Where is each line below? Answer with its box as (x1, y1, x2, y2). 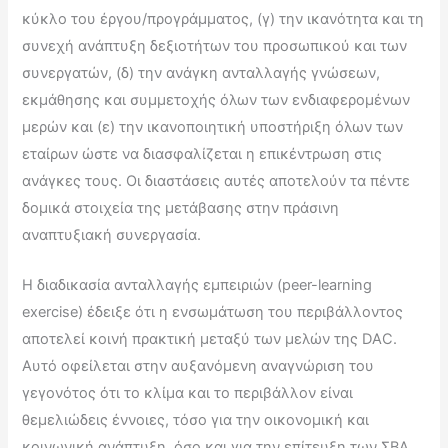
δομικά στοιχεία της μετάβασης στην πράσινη (22, 198, 340, 217)
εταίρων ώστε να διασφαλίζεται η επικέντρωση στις (22, 144, 383, 163)
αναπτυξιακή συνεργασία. (22, 225, 202, 244)
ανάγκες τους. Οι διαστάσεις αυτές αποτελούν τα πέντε (22, 171, 411, 190)
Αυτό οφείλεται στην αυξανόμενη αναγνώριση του (22, 357, 375, 375)
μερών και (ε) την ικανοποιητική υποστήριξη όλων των (22, 117, 404, 136)
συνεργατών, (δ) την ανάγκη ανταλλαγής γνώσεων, (22, 63, 381, 82)
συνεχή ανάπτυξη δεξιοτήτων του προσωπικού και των (22, 36, 408, 55)
